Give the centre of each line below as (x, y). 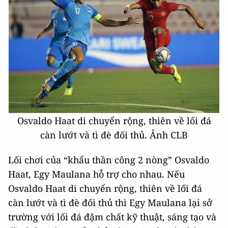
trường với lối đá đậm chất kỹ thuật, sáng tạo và (112, 217)
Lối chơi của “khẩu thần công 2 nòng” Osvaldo (109, 160)
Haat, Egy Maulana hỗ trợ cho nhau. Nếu (96, 174)
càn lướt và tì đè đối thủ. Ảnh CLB (114, 135)
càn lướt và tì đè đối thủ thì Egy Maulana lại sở (110, 203)
